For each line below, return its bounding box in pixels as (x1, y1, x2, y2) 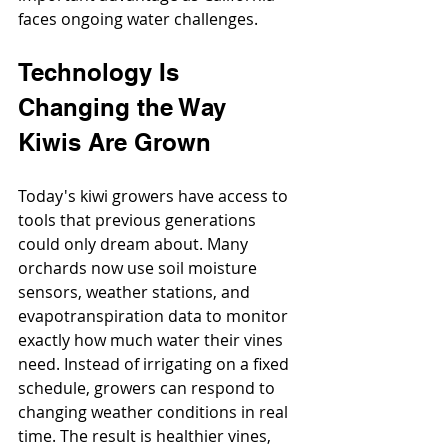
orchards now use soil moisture (18, 257, 261, 280)
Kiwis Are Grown (18, 128, 211, 157)
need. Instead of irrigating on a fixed (18, 353, 293, 376)
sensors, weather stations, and (18, 281, 254, 304)
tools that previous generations (18, 209, 260, 232)
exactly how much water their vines (18, 329, 287, 352)
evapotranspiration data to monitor (18, 305, 292, 328)
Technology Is (18, 58, 186, 87)
